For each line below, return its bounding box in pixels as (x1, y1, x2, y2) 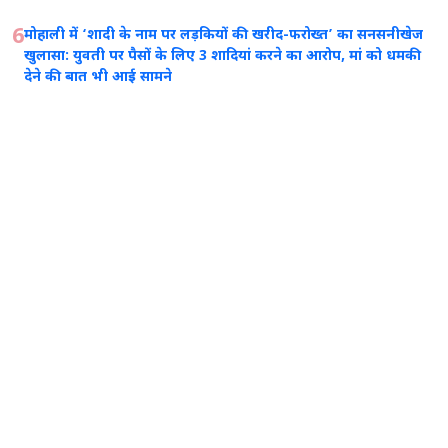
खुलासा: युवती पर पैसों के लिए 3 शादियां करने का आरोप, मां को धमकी (24, 46, 421, 66)
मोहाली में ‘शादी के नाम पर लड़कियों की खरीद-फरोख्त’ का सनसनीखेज (24, 25, 423, 45)
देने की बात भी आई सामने (24, 67, 172, 87)
